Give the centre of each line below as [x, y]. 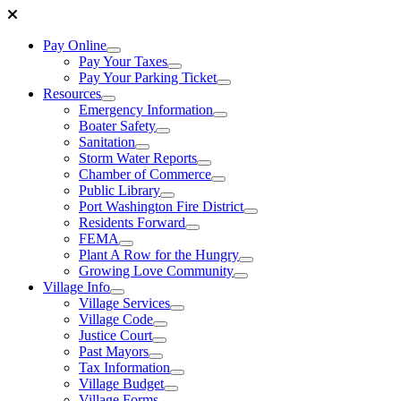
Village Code [116, 319]
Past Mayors [114, 351]
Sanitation [107, 142]
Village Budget [121, 384]
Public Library [119, 190]
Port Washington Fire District [161, 206]
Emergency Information [146, 110]
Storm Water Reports [138, 158]
